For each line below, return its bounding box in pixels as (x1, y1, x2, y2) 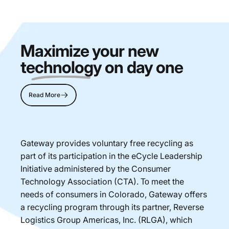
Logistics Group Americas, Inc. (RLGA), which (20, 214, 192, 225)
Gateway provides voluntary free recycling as (20, 138, 193, 148)
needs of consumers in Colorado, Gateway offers (20, 189, 207, 199)
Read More (29, 90, 60, 99)
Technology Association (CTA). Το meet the (20, 176, 184, 187)
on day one (102, 57, 183, 77)
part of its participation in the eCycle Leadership (20, 150, 202, 161)
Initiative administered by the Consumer (20, 163, 171, 174)
